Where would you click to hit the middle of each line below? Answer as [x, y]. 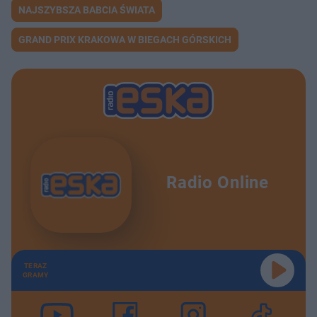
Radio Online [218, 182]
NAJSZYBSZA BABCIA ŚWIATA [87, 10]
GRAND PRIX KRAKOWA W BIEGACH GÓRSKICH [125, 40]
